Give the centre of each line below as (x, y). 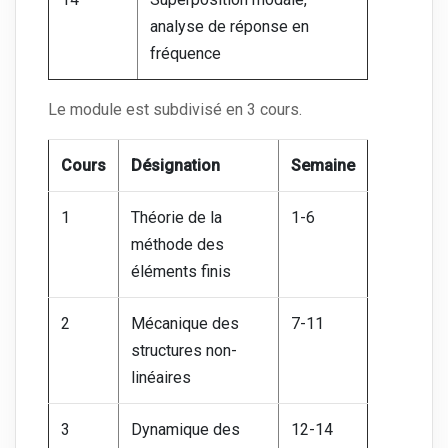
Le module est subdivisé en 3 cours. (175, 110)
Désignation (175, 166)
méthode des (177, 245)
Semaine (323, 166)
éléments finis (181, 272)
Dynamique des (185, 430)
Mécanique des (185, 324)
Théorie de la (176, 218)
